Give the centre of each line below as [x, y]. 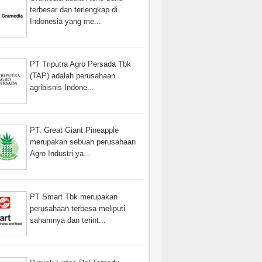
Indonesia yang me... [66, 21]
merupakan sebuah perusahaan [83, 142]
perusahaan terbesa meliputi [78, 208]
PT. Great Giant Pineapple [75, 130]
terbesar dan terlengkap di [74, 9]
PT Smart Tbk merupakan [74, 196]
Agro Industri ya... [61, 154]
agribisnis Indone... [62, 88]
